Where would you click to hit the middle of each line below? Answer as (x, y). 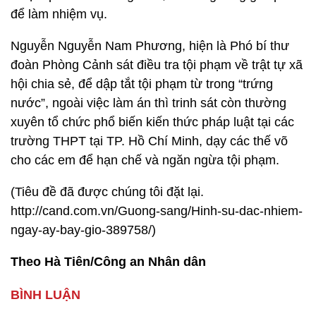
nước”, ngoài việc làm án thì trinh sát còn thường (148, 103)
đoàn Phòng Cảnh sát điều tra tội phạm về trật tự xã (157, 65)
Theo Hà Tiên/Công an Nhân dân (108, 262)
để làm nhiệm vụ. (59, 14)
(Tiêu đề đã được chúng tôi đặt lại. (107, 192)
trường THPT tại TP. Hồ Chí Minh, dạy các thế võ (149, 141)
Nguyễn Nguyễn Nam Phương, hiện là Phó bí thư (150, 46)
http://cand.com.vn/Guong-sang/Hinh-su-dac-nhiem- (157, 211)
